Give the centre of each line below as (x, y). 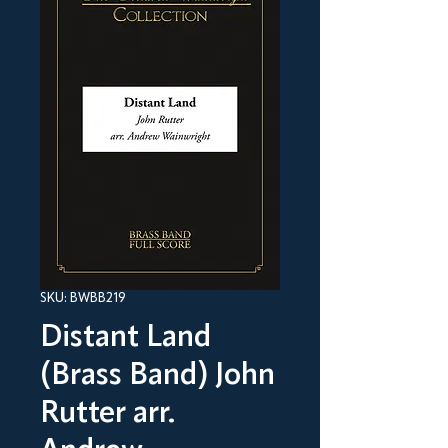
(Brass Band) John (157, 376)
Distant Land (125, 338)
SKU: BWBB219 (83, 298)
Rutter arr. (107, 414)
